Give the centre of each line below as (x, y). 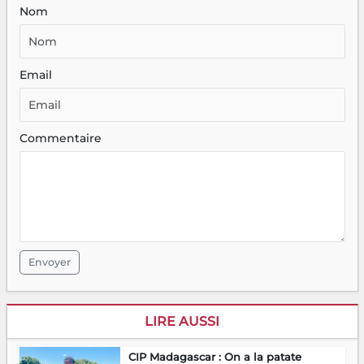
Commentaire (60, 139)
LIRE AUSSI (182, 322)
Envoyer (49, 262)
